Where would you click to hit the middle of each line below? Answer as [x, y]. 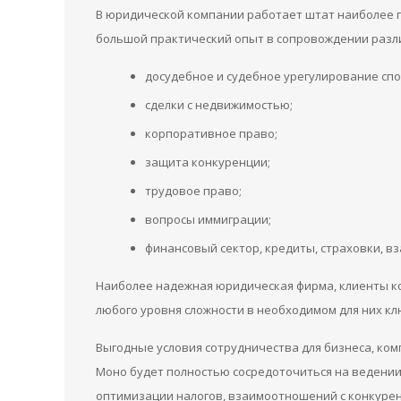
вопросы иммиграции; [208, 219]
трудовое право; [193, 191]
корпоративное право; [211, 133]
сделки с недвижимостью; [219, 105]
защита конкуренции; [208, 162]
